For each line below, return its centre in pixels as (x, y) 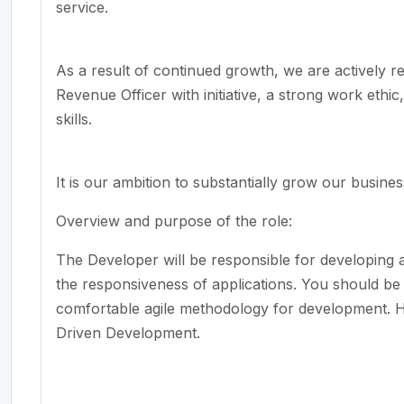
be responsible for (252, 259)
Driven (78, 332)
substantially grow (255, 182)
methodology (224, 308)
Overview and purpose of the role (172, 220)
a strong (294, 94)
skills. (74, 119)
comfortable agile (118, 308)
